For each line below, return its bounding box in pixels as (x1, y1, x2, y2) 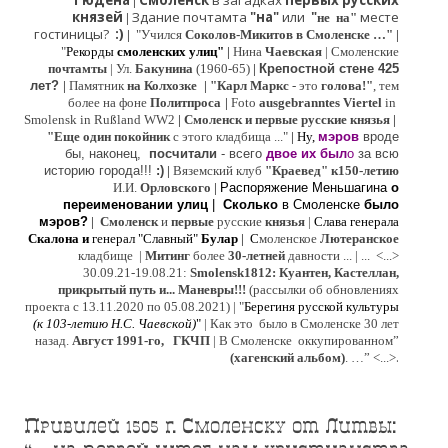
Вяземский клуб (173, 163, 262, 179)
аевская (275, 44, 322, 60)
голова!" (321, 78, 373, 94)
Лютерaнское (320, 231, 399, 247)
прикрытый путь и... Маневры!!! (58, 282, 249, 298)
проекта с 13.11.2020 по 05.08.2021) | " (25, 299, 244, 315)
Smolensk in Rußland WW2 (24, 112, 178, 128)
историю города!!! (44, 163, 156, 179)
